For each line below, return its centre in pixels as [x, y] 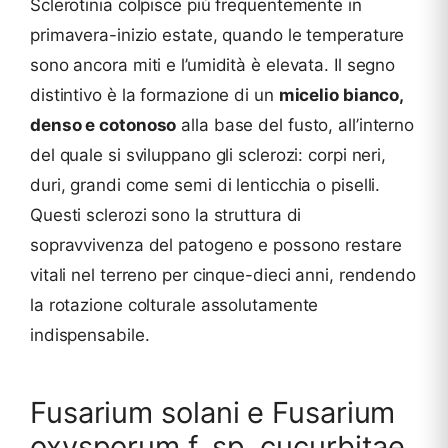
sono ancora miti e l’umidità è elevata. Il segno [213, 64]
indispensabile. [90, 334]
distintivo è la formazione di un [154, 94]
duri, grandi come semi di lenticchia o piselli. [205, 184]
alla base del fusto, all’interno [295, 124]
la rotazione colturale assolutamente [174, 304]
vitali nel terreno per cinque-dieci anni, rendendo [223, 274]
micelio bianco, [341, 94]
